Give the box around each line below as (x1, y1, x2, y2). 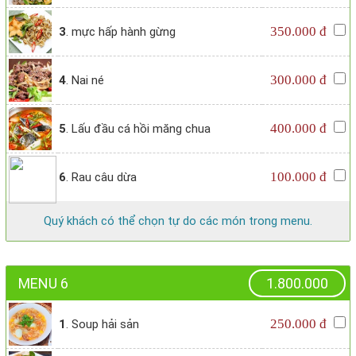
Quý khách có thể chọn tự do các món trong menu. (44, 214, 312, 229)
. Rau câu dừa (66, 170, 137, 185)
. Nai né (66, 73, 104, 88)
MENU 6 (18, 275, 68, 292)
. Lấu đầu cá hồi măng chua (66, 122, 211, 137)
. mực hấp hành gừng (66, 25, 176, 40)
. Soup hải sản (66, 317, 139, 332)
